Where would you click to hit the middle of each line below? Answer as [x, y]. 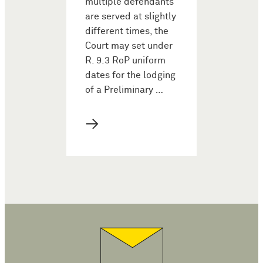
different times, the [127, 31]
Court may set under [129, 46]
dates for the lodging [130, 75]
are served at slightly [131, 16]
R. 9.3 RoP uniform [125, 60]
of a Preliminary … [124, 90]
